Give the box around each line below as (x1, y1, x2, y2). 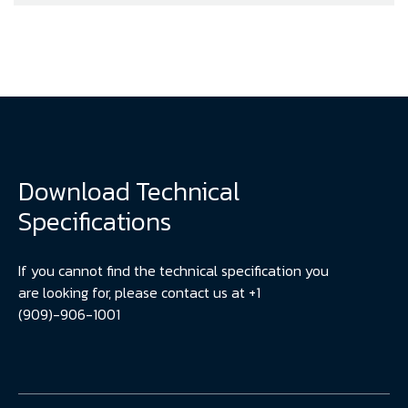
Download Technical (18, 172, 240, 211)
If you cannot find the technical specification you (18, 260, 329, 282)
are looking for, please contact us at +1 (18, 281, 260, 304)
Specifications (18, 202, 171, 241)
